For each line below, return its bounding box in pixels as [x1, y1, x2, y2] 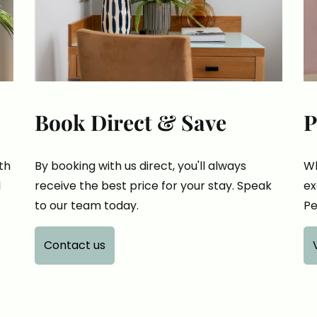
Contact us [44, 236, 105, 253]
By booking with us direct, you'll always [35, 157, 246, 174]
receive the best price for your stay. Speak [35, 177, 272, 194]
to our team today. [35, 197, 139, 214]
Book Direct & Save [35, 108, 226, 137]
